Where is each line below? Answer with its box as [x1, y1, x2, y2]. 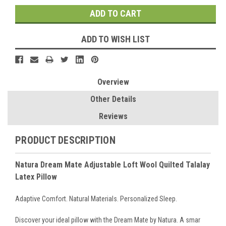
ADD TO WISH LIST [81, 34, 150, 45]
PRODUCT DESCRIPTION [15, 134, 116, 147]
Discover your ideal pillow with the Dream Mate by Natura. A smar [15, 216, 200, 224]
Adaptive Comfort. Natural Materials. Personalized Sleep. [15, 195, 177, 203]
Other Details [90, 94, 136, 104]
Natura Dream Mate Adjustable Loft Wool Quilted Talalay [15, 160, 210, 170]
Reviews [98, 111, 128, 122]
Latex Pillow [15, 172, 57, 182]
